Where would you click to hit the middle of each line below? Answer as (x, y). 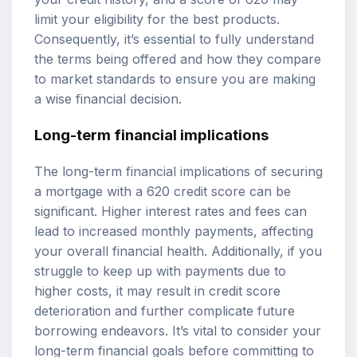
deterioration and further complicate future (165, 310)
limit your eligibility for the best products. (157, 19)
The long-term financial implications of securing (178, 171)
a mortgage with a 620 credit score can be (163, 191)
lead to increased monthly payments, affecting (174, 231)
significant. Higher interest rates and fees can (171, 211)
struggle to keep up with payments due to (160, 271)
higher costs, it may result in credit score (157, 290)
